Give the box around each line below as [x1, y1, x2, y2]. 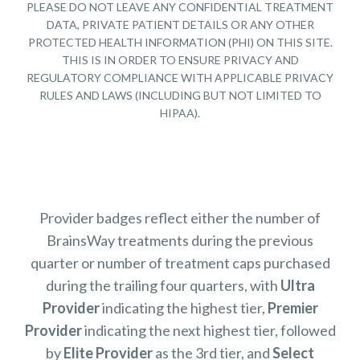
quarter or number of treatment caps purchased [30, 253, 330, 272]
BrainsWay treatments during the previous [47, 231, 313, 249]
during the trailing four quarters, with [45, 276, 280, 294]
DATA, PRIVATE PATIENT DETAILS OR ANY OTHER [46, 17, 314, 31]
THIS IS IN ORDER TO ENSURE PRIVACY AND [61, 52, 299, 67]
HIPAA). [160, 105, 200, 120]
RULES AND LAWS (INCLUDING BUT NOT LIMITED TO [39, 88, 321, 102]
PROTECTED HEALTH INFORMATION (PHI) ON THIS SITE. [27, 35, 333, 49]
